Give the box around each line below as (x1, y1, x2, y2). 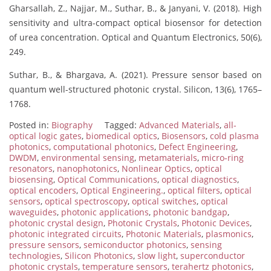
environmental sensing (41, 152, 134, 163)
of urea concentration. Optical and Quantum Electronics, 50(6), (9, 31, 262, 43)
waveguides (9, 206, 57, 218)
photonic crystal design (9, 217, 103, 229)
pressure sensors (9, 239, 79, 250)
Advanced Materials (139, 119, 220, 131)
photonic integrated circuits (9, 228, 122, 240)
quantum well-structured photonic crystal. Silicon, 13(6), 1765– (9, 83, 262, 95)
